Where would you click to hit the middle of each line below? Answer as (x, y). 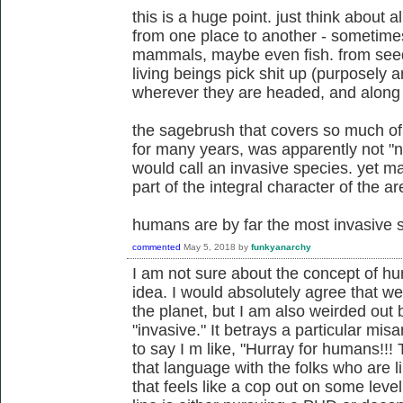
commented (157, 246)
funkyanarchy (281, 246)
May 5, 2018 (210, 246)
